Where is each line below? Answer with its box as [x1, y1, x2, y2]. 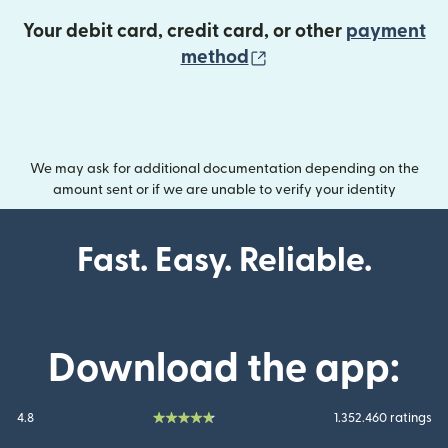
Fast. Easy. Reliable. [76, 244, 372, 277]
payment [345, 22, 426, 41]
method [180, 48, 249, 67]
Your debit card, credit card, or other [22, 22, 346, 41]
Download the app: [48, 349, 400, 389]
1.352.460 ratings [333, 412, 432, 424]
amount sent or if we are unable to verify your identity [52, 183, 396, 197]
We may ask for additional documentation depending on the [29, 162, 419, 176]
